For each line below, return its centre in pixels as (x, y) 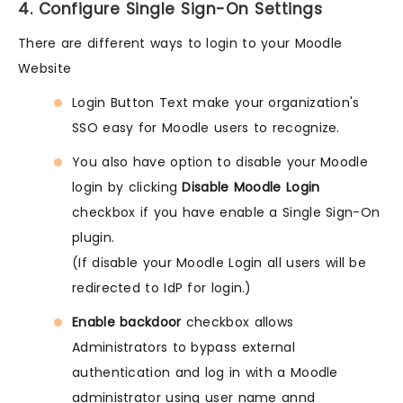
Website (45, 69)
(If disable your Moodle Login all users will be (219, 263)
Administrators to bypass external (184, 348)
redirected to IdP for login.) (162, 288)
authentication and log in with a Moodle (205, 373)
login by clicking (127, 188)
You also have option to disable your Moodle (220, 162)
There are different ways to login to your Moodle (180, 44)
